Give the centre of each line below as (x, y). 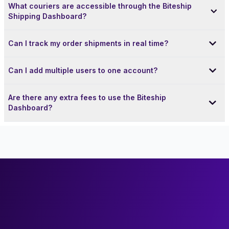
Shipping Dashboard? (47, 16)
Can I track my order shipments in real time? (88, 43)
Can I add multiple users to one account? (83, 70)
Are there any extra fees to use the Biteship (87, 97)
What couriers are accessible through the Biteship (100, 6)
